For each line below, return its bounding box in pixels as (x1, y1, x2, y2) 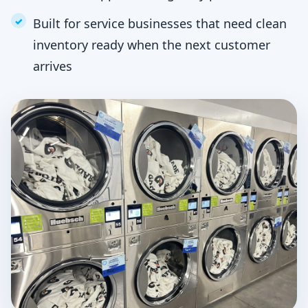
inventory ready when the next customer (33, 36, 270, 53)
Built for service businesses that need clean (33, 15, 287, 32)
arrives (33, 58, 72, 74)
